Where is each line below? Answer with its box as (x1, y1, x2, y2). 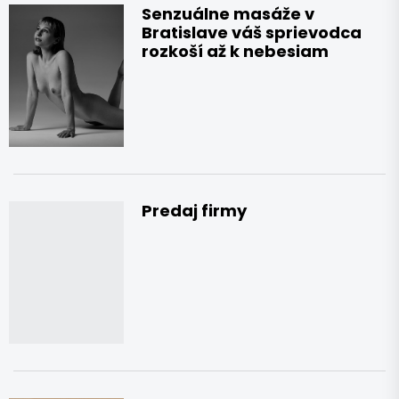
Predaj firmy (142, 199, 248, 222)
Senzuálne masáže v (142, 2, 315, 25)
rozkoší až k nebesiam (142, 39, 330, 62)
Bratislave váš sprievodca (142, 20, 362, 44)
